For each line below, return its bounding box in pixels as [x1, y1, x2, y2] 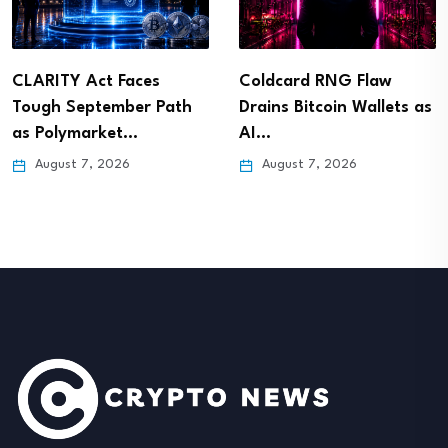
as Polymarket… [12, 124, 138, 142]
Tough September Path [12, 98, 192, 116]
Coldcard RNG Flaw [239, 72, 392, 90]
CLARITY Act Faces [12, 72, 160, 90]
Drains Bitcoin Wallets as [239, 98, 432, 116]
